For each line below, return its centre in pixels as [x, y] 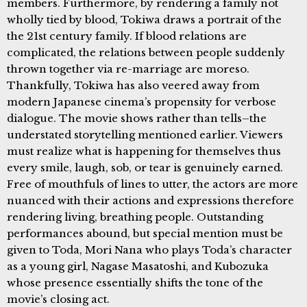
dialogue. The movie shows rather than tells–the [137, 118]
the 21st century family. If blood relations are [127, 36]
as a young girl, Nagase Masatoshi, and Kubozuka [138, 266]
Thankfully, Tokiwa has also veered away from [133, 85]
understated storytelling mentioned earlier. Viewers [145, 134]
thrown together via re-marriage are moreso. [128, 69]
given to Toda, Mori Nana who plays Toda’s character [149, 249]
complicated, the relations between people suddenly [146, 52]
